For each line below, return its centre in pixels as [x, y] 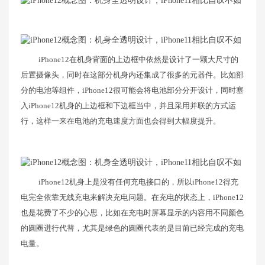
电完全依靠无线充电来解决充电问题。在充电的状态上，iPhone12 [132, 197]
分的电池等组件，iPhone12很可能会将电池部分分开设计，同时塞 [132, 91]
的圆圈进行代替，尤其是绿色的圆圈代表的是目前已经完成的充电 [132, 228]
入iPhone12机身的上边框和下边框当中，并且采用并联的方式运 [128, 106]
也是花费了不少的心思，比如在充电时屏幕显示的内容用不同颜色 [132, 212]
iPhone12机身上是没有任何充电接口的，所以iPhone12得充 [138, 182]
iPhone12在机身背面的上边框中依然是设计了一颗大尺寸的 [138, 60]
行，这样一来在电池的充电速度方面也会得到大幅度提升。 [121, 121]
